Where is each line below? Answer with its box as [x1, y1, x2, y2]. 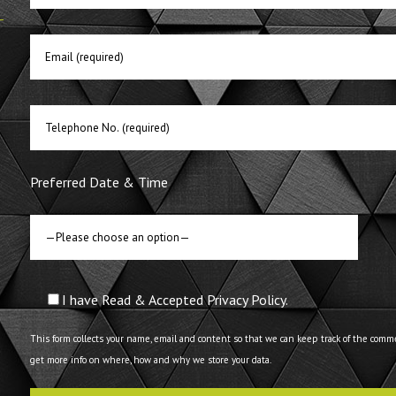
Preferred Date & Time [30, 173, 168, 191]
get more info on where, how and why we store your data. [30, 353, 271, 366]
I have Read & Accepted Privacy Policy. [62, 290, 288, 308]
